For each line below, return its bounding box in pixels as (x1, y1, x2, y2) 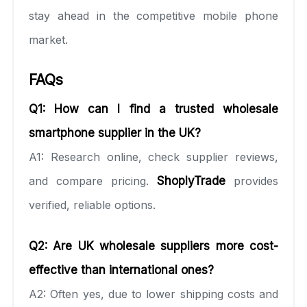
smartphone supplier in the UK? (29, 125, 201, 140)
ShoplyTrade (157, 173, 225, 188)
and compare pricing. (29, 173, 157, 188)
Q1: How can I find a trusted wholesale (29, 101, 278, 116)
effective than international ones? (29, 262, 214, 277)
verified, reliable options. (29, 197, 156, 212)
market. (29, 32, 68, 47)
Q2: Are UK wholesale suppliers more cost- (29, 238, 278, 253)
